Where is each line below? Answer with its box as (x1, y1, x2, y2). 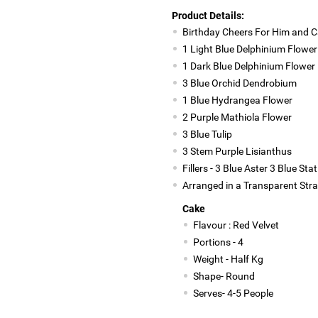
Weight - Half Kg (192, 253, 263, 265)
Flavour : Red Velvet (192, 219, 279, 231)
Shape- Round (192, 270, 255, 282)
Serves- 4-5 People (192, 287, 273, 299)
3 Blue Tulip (182, 128, 232, 140)
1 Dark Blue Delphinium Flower (182, 60, 315, 72)
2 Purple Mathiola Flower (182, 111, 292, 123)
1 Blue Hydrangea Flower (182, 94, 292, 106)
